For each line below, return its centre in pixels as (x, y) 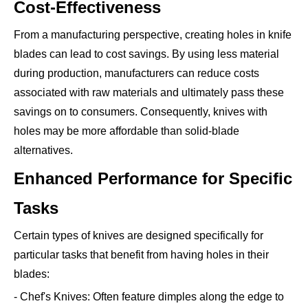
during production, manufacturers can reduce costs (136, 73)
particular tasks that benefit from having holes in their (141, 254)
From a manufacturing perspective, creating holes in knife (153, 34)
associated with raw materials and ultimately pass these (149, 92)
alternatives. (43, 150)
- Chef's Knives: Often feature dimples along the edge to (149, 296)
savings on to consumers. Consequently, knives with (141, 111)
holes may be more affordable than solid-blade (126, 131)
